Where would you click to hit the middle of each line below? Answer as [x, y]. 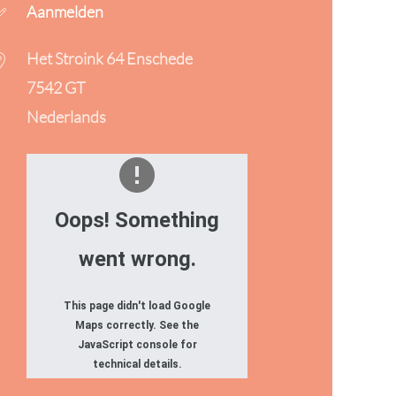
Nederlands [67, 117]
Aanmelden [65, 11]
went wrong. [137, 259]
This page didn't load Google [137, 306]
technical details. [137, 364]
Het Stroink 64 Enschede [110, 58]
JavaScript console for [137, 345]
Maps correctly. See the [137, 325]
